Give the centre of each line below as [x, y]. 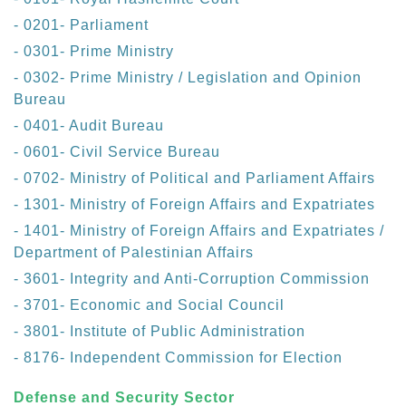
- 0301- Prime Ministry [94, 52]
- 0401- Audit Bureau [89, 126]
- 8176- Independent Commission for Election [178, 358]
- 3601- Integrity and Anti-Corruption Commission [192, 279]
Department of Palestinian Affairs [134, 253]
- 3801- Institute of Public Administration [159, 332]
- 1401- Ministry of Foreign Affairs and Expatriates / [199, 231]
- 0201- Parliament [81, 25]
